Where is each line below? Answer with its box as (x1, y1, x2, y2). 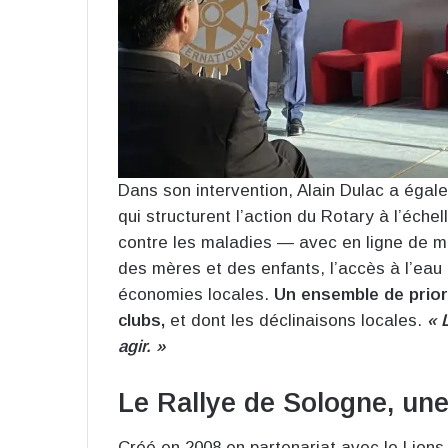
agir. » (118, 336, 165, 356)
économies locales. (118, 284, 274, 304)
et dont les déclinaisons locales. (165, 310, 427, 330)
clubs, (118, 310, 165, 330)
